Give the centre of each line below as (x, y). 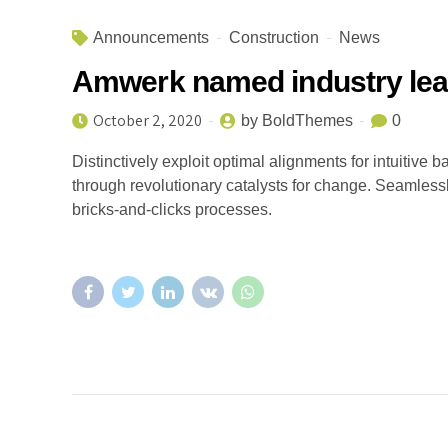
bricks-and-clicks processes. (172, 209)
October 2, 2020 (147, 120)
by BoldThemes (297, 120)
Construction (274, 37)
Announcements (151, 37)
